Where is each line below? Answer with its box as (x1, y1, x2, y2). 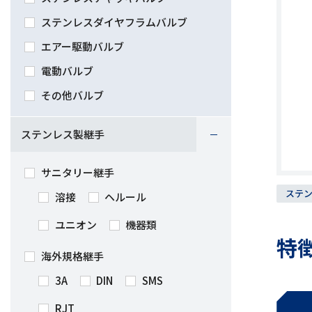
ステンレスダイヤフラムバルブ (38, 15, 187, 29)
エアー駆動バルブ (38, 39, 124, 54)
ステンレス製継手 (21, 127, 104, 141)
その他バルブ (38, 88, 104, 102)
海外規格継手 (38, 249, 104, 263)
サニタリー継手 (38, 165, 114, 180)
